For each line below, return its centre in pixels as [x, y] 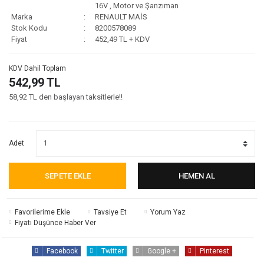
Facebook [62, 251]
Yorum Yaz [168, 212]
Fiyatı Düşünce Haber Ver [55, 222]
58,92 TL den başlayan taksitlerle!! [66, 97]
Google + [162, 251]
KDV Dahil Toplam [37, 68]
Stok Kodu [29, 28]
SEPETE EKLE [67, 176]
